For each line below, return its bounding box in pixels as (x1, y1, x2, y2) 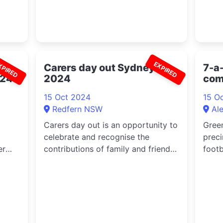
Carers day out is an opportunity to (43, 120, 178, 130)
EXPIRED (152, 60, 179, 79)
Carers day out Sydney (43, 62, 155, 74)
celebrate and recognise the (43, 132, 149, 142)
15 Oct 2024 (43, 92, 91, 102)
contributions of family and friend (43, 144, 170, 154)
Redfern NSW (52, 104, 103, 114)
